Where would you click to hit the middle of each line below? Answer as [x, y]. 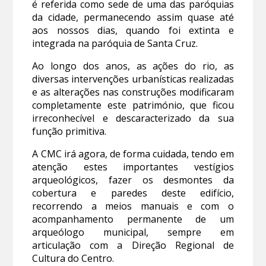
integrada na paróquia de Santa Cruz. [115, 44]
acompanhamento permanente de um [133, 219]
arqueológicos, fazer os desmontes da [133, 180]
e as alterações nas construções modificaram [133, 92]
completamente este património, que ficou [133, 105]
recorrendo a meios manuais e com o [133, 206]
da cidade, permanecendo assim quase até [133, 18]
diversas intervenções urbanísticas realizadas [133, 79]
